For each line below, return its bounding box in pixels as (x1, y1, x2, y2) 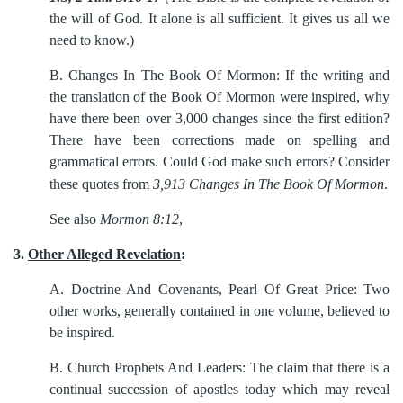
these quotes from (49, 176, 153, 192)
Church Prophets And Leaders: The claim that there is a (67, 360, 390, 375)
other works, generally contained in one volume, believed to (49, 303, 390, 318)
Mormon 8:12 (100, 211, 179, 227)
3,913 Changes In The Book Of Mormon (153, 176, 384, 192)
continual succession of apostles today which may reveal (49, 381, 390, 397)
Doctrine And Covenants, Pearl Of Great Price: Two (70, 282, 390, 297)
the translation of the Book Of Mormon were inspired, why (49, 89, 390, 104)
